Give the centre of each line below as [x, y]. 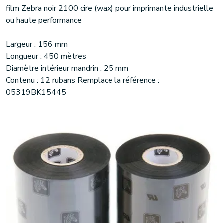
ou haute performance [44, 20]
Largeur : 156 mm [37, 44]
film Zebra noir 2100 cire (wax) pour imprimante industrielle [110, 8]
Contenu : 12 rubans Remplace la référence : [83, 80]
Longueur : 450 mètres [46, 56]
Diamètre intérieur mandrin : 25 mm [67, 68]
